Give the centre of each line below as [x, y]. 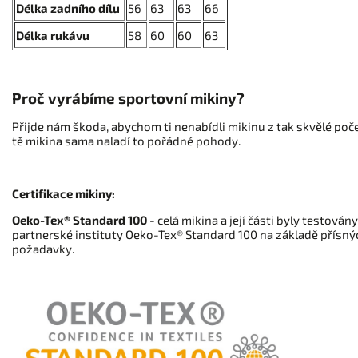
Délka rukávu [53, 35]
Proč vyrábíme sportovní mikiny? [128, 98]
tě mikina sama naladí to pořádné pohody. [126, 141]
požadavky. [43, 249]
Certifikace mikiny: [64, 193]
